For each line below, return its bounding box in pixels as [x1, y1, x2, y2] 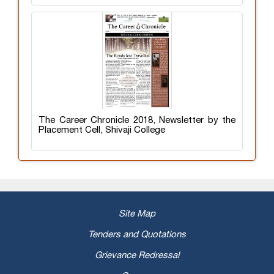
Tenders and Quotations [88, 230, 186, 239]
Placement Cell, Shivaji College [39, 125, 165, 135]
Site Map [119, 209, 155, 218]
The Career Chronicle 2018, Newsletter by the [39, 116, 235, 125]
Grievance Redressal [95, 251, 179, 260]
